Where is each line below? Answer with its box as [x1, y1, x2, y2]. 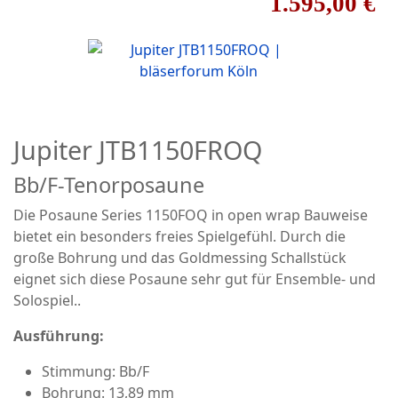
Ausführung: [13, 326, 104, 346]
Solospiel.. [13, 291, 81, 310]
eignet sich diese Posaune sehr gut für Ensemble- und [13, 269, 376, 289]
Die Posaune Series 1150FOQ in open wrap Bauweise [13, 205, 368, 225]
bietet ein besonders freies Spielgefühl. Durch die [13, 227, 346, 246]
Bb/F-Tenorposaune [13, 171, 204, 199]
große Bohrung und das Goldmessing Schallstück [13, 248, 346, 267]
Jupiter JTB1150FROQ [13, 132, 262, 167]
